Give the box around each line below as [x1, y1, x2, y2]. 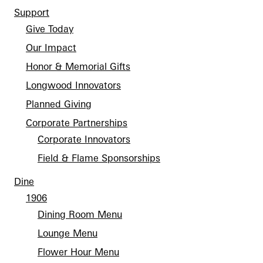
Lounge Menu [38, 227, 97, 239]
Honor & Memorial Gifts [26, 60, 130, 72]
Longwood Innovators [26, 79, 121, 91]
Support [14, 6, 49, 18]
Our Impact [26, 42, 76, 53]
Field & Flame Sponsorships [38, 152, 160, 164]
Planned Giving [26, 98, 92, 110]
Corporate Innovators [38, 133, 130, 145]
